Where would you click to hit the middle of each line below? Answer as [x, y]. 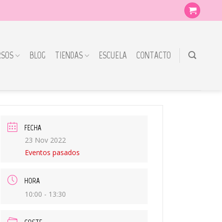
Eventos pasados [53, 152]
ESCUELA [112, 55]
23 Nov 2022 [46, 140]
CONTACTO [154, 55]
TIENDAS [69, 55]
